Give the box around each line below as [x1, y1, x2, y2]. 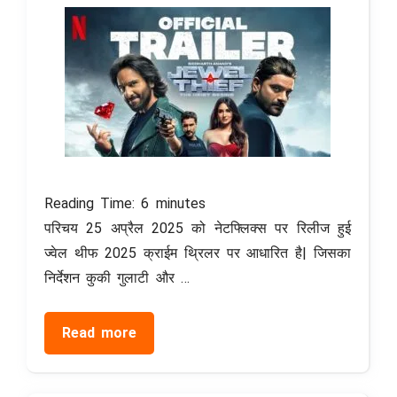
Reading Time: [44, 194, 142, 212]
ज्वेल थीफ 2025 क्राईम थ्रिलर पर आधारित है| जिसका [44, 244, 351, 261]
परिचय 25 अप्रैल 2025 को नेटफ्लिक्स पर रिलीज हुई [44, 219, 351, 237]
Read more [62, 323, 137, 341]
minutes [155, 194, 206, 212]
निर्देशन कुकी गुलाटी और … [44, 269, 190, 286]
